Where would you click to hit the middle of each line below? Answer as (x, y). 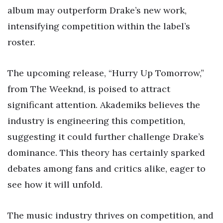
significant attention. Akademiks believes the (104, 105)
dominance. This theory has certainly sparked (106, 153)
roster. (21, 42)
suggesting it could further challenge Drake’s (106, 137)
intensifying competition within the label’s (99, 26)
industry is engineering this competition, (96, 121)
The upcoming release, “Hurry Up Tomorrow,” (106, 73)
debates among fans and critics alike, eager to (107, 168)
